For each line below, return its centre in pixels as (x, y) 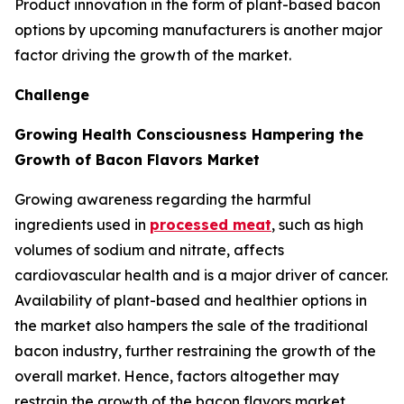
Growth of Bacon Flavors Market (137, 159)
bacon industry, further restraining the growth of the (195, 350)
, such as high (317, 224)
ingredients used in (82, 224)
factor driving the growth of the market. (153, 55)
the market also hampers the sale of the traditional (191, 325)
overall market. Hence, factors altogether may (177, 376)
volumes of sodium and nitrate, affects (149, 249)
